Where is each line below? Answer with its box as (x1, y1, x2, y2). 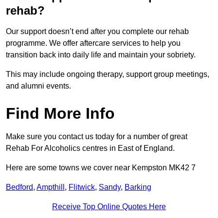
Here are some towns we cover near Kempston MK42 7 (6, 163, 196, 172)
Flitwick (69, 183, 95, 192)
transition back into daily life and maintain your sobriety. (6, 51, 198, 59)
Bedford (6, 183, 33, 192)
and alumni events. (6, 82, 71, 91)
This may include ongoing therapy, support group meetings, (6, 70, 209, 79)
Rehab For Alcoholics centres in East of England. (6, 144, 175, 153)
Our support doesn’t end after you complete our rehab (6, 27, 189, 36)
